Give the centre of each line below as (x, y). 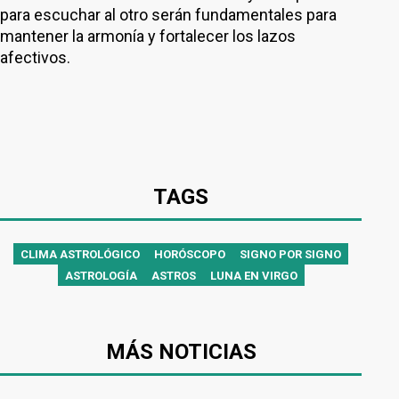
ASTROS (173, 276)
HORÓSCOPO (190, 254)
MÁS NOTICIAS (181, 352)
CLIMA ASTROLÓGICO (80, 254)
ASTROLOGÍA (101, 276)
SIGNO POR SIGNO (290, 254)
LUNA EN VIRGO (253, 276)
